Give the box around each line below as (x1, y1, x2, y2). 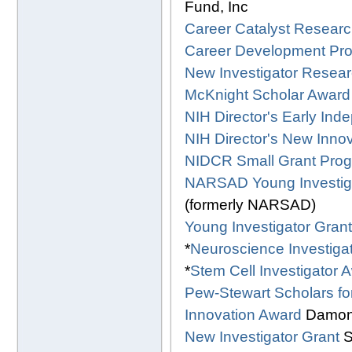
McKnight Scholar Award (185, 86, 350, 103)
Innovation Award (185, 306, 302, 323)
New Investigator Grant (185, 328, 339, 345)
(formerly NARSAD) (185, 196, 316, 213)
